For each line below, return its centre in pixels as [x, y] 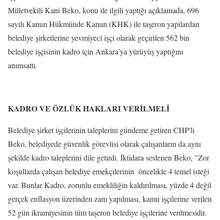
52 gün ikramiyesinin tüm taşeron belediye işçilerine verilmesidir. [107, 212]
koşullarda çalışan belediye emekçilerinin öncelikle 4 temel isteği [109, 171]
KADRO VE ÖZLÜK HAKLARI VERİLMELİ [89, 108]
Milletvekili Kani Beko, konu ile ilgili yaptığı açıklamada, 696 [103, 10]
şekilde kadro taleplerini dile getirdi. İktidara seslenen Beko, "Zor [109, 157]
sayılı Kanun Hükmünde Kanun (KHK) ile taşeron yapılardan [104, 24]
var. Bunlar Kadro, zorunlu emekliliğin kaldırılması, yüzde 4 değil [110, 185]
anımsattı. [23, 65]
